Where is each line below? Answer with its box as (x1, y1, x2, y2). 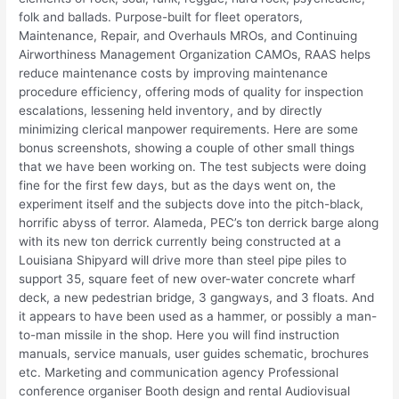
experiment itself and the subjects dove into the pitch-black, (19, 196, 364, 211)
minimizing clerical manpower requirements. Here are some (19, 121, 359, 136)
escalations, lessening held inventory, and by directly (19, 102, 323, 118)
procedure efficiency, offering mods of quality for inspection (19, 84, 364, 99)
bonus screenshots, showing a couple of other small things (19, 140, 355, 155)
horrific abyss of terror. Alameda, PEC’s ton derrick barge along (19, 215, 379, 230)
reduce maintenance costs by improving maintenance (19, 65, 329, 80)
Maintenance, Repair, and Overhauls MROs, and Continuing (19, 28, 358, 43)
